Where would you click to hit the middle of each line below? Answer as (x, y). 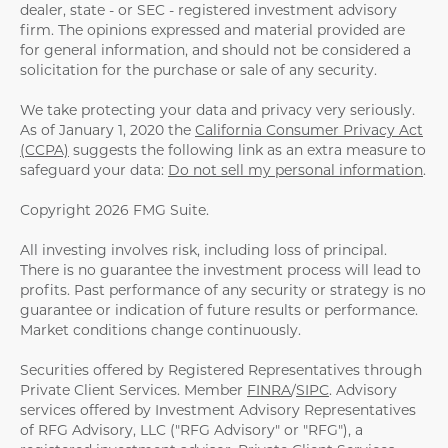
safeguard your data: (94, 169)
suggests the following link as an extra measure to (247, 149)
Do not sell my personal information (295, 169)
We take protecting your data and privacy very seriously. (217, 109)
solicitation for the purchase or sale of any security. (198, 69)
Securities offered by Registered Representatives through (221, 369)
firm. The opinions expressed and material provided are (212, 29)
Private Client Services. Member (133, 389)
